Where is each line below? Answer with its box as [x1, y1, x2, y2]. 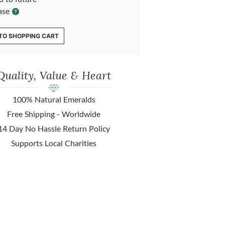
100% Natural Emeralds [12, 94, 95, 104]
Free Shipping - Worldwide [7, 109, 101, 119]
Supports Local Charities [11, 138, 97, 148]
